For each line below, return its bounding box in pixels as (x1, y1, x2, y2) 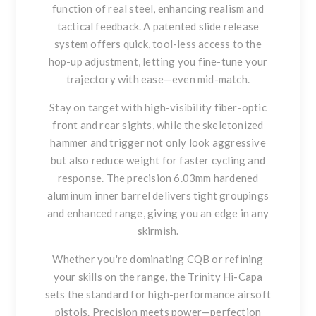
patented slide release (152, 20, 260, 33)
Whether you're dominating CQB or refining (52, 253, 264, 266)
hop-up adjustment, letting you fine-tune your (48, 55, 268, 68)
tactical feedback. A (56, 20, 153, 33)
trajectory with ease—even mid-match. (66, 73, 250, 86)
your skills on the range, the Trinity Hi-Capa (53, 270, 263, 284)
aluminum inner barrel (47, 189, 151, 202)
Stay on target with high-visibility (49, 101, 214, 114)
